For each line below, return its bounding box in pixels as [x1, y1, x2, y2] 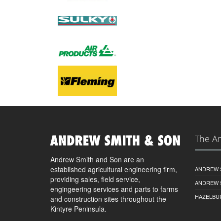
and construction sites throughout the [50, 193, 166, 204]
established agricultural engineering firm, [50, 164, 177, 174]
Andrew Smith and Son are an [50, 154, 144, 164]
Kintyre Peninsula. [50, 203, 107, 214]
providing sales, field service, [50, 174, 140, 184]
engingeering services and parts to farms [50, 184, 178, 194]
